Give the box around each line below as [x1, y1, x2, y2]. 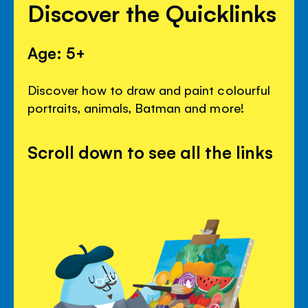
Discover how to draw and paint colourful [27, 81, 270, 98]
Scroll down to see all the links [27, 140, 274, 164]
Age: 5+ [27, 42, 86, 63]
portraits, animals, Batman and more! [27, 99, 244, 116]
